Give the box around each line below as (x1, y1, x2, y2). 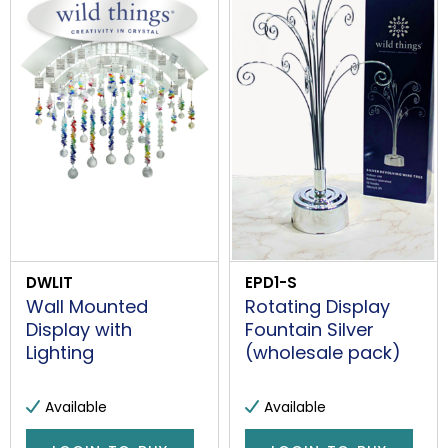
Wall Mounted (26, 293, 148, 319)
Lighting (26, 339, 94, 365)
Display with (26, 316, 132, 342)
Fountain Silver (245, 316, 374, 342)
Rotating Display (245, 293, 390, 319)
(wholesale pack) (245, 339, 401, 365)
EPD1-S (245, 271, 297, 293)
